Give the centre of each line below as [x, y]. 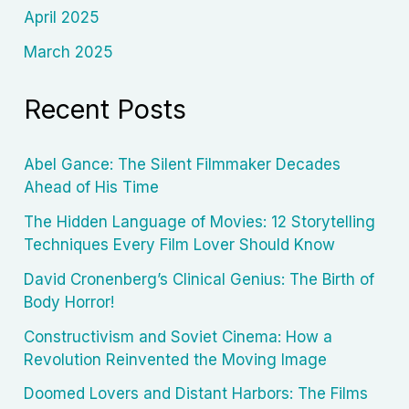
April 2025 [62, 18]
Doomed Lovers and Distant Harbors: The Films [196, 394]
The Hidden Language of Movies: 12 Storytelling [200, 222]
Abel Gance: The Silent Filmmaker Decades [183, 165]
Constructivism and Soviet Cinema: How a [178, 336]
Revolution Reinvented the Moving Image [176, 359]
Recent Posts [105, 110]
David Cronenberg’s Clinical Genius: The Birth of [199, 279]
